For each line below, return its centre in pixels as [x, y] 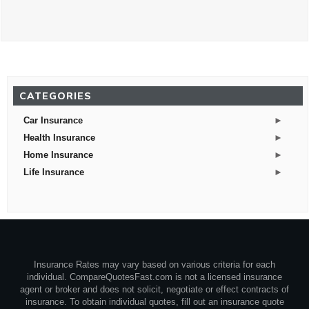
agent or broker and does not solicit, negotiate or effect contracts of [154, 290]
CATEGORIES [56, 96]
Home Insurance [58, 155]
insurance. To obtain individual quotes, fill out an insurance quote [154, 302]
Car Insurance [53, 121]
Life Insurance [54, 172]
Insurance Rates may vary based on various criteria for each [154, 265]
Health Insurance [59, 138]
